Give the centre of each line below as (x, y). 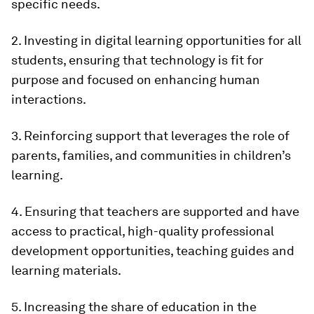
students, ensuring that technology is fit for (137, 60)
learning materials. (66, 271)
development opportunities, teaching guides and (153, 251)
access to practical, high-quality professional (143, 231)
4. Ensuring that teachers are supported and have (155, 212)
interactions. (49, 100)
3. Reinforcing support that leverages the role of (150, 136)
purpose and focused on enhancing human (136, 80)
